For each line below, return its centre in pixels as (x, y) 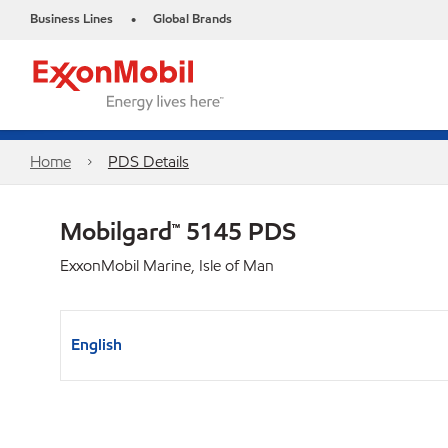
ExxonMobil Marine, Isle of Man (167, 265)
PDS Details (148, 161)
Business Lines (71, 19)
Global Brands (192, 19)
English (96, 344)
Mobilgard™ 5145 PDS (178, 231)
